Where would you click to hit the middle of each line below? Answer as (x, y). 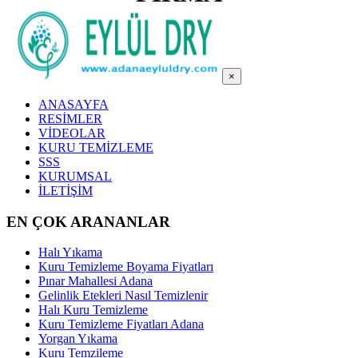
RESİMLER (70, 119)
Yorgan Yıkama (78, 339)
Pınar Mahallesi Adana (95, 281)
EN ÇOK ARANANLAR (88, 221)
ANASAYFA (74, 104)
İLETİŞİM (66, 191)
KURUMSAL (75, 176)
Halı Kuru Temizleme (93, 310)
